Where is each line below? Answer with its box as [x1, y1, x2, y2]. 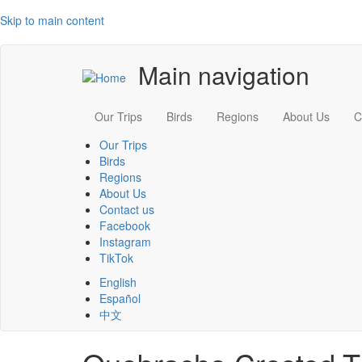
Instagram [99, 234, 151, 250]
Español [99, 290, 141, 306]
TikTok [99, 250, 133, 266]
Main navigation [138, 57, 309, 92]
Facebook [99, 217, 150, 234]
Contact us [99, 201, 154, 217]
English [99, 274, 137, 290]
